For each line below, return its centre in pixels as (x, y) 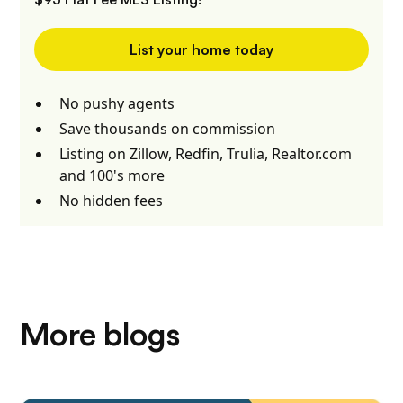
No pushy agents (117, 104)
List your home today (201, 50)
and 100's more (112, 176)
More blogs (100, 336)
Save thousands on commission (168, 129)
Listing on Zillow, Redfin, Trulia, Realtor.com (206, 154)
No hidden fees (112, 201)
